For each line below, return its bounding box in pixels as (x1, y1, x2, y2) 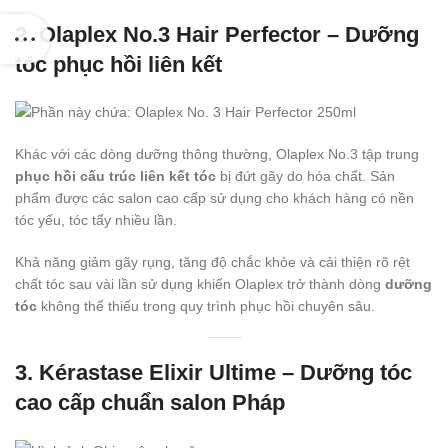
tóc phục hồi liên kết (15, 52, 222, 78)
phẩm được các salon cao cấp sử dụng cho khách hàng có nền (15, 190, 414, 207)
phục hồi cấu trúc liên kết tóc (15, 168, 216, 185)
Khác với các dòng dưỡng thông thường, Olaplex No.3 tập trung (15, 146, 419, 163)
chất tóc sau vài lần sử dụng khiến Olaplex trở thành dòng (15, 276, 385, 293)
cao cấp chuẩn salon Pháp (15, 390, 285, 416)
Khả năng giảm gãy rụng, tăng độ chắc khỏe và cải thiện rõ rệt (15, 254, 410, 271)
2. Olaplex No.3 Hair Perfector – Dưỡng (15, 22, 419, 48)
